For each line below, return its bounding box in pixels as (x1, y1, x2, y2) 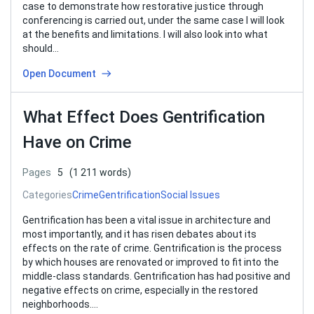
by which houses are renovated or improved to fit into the (22, 257, 279, 268)
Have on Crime (22, 132, 132, 152)
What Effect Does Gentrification (23, 107, 265, 127)
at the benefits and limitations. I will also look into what (22, 29, 268, 40)
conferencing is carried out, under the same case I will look (22, 15, 285, 26)
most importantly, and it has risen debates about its (22, 228, 257, 240)
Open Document (22, 68, 96, 79)
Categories (22, 189, 72, 200)
